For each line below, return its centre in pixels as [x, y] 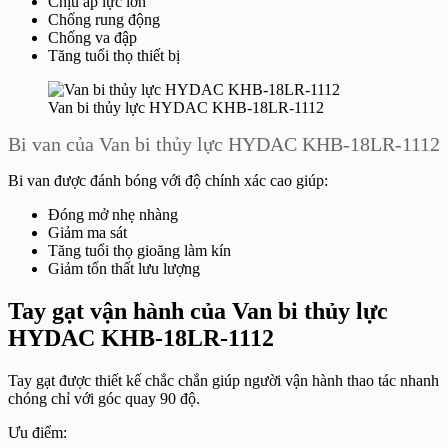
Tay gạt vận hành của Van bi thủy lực [198, 311]
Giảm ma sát [87, 233]
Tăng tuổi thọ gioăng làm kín [139, 251]
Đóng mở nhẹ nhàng [113, 215]
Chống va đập [92, 38]
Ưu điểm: [37, 433]
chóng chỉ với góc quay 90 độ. [104, 399]
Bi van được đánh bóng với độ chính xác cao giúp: [168, 181]
